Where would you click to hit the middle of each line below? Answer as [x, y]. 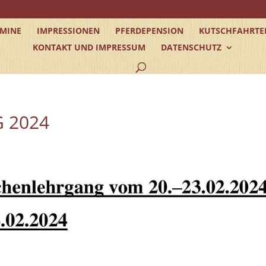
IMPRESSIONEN [68, 30]
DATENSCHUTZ [191, 47]
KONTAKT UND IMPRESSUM [89, 47]
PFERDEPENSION [149, 30]
